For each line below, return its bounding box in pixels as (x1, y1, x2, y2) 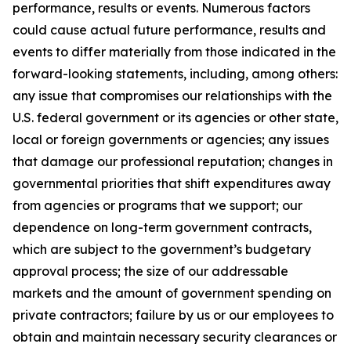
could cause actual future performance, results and (13, 22, 326, 38)
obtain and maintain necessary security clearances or (13, 329, 337, 346)
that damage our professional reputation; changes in (13, 154, 333, 170)
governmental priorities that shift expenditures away (13, 175, 331, 192)
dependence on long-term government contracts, (13, 219, 312, 236)
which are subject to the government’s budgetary (13, 241, 311, 258)
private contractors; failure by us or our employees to (13, 307, 334, 324)
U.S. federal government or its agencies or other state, (13, 110, 338, 126)
